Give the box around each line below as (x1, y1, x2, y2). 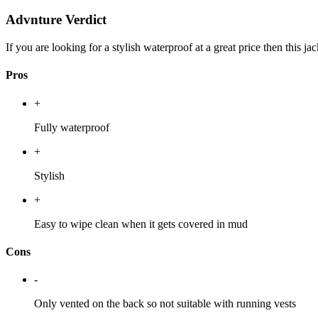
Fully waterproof (34, 121, 109, 133)
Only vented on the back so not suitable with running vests (34, 297, 296, 310)
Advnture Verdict (6, 12, 106, 28)
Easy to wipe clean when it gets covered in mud (34, 217, 248, 230)
